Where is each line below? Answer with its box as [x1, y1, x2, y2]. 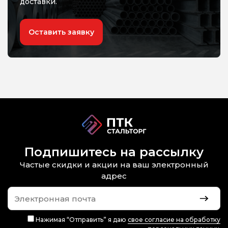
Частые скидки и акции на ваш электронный [19, 160, 209, 169]
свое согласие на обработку [128, 216, 220, 223]
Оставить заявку [28, 27, 94, 37]
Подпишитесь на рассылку [24, 145, 204, 159]
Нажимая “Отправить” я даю [34, 216, 128, 223]
